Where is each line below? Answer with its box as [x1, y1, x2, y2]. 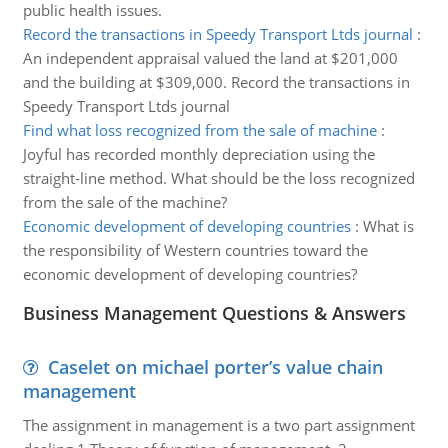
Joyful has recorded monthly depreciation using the [22, 144, 375, 164]
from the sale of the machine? [22, 192, 227, 212]
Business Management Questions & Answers [22, 301, 406, 325]
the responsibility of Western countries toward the [22, 240, 368, 260]
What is [362, 216, 414, 236]
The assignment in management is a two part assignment [22, 415, 415, 435]
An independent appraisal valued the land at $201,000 [22, 48, 398, 68]
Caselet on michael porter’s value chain [47, 355, 383, 379]
